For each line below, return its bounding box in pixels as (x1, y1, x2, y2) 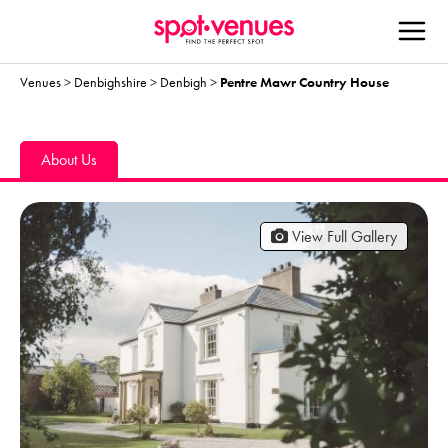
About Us (41, 149, 97, 169)
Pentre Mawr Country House (220, 73, 389, 91)
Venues (20, 73, 61, 91)
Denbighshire (74, 73, 147, 91)
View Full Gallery (288, 226, 397, 246)
